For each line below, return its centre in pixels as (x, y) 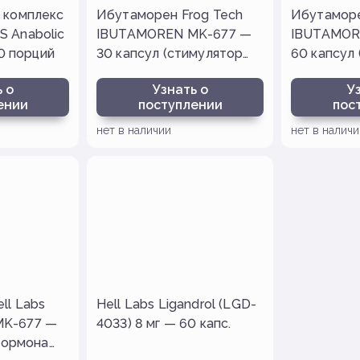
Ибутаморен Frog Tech (170, 15)
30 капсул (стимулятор (170, 53)
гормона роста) (146, 73)
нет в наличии (134, 130)
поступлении (180, 105)
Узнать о (180, 90)
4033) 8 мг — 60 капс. (164, 323)
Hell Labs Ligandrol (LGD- (176, 304)
